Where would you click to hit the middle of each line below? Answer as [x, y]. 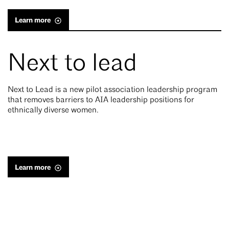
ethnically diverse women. [53, 111]
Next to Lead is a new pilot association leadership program [112, 90]
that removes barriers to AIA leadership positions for [101, 100]
